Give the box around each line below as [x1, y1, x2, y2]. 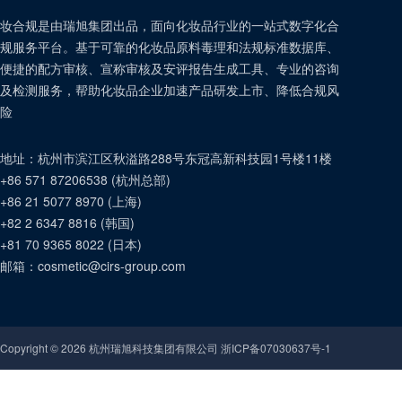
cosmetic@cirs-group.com [38, 257, 186, 275]
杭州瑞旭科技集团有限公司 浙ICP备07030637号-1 [86, 340, 331, 355]
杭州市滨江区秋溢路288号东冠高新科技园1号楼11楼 [38, 149, 332, 167]
